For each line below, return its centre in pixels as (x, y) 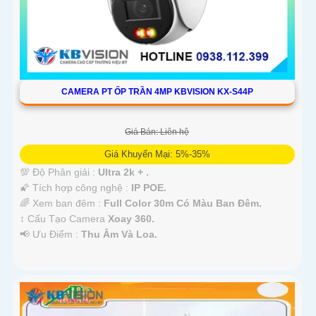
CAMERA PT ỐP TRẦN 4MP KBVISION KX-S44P (157, 91)
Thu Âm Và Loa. (119, 234)
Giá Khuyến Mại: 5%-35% (157, 154)
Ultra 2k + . (123, 172)
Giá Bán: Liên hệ (157, 132)
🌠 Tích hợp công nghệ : (75, 187)
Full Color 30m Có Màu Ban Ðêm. (183, 203)
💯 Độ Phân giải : (59, 172)
